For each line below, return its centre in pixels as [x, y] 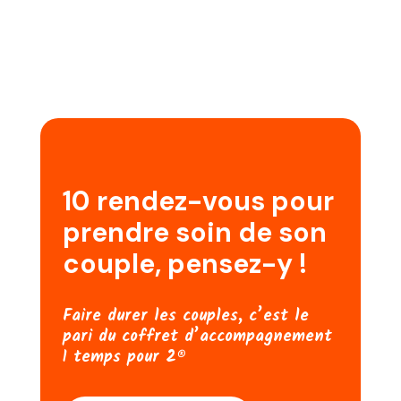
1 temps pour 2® [124, 358]
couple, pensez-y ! [184, 264]
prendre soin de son [194, 233]
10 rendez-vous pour [198, 201]
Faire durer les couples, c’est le [185, 317]
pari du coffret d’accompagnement [197, 337]
